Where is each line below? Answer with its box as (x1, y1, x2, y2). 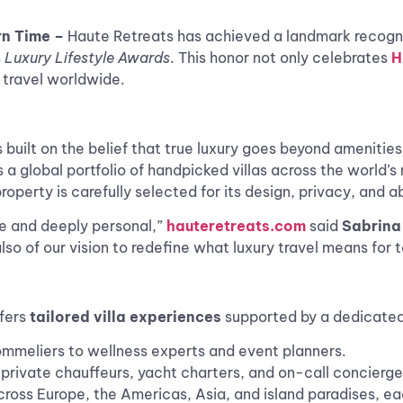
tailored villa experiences (30, 307, 221, 326)
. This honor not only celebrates (170, 49, 391, 67)
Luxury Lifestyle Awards (4, 49, 170, 67)
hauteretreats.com (166, 217, 306, 236)
